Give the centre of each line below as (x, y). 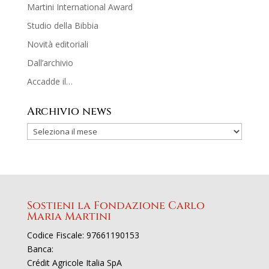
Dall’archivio (50, 62)
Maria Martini (69, 216)
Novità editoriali (57, 44)
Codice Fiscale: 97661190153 (83, 235)
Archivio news (69, 111)
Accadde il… (50, 81)
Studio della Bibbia (62, 25)
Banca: (40, 249)
